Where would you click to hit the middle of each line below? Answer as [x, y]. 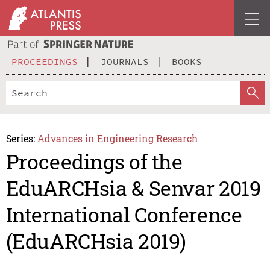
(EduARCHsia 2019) [96, 241]
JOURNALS [125, 61]
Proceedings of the [94, 162]
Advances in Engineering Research [118, 138]
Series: [20, 138]
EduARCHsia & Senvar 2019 [133, 188]
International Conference [124, 215]
